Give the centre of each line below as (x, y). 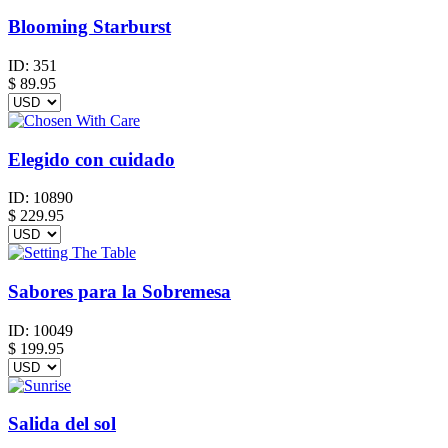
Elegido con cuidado (91, 159)
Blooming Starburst (89, 27)
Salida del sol (62, 424)
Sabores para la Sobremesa (119, 291)
